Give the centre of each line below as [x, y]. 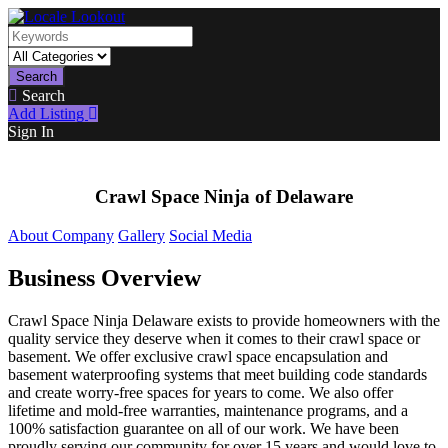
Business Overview [104, 277]
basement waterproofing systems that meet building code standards [217, 374]
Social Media [210, 235]
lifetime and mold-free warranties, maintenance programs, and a [208, 410]
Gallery [141, 235]
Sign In [31, 131]
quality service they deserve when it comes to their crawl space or [214, 338]
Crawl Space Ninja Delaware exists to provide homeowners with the [224, 320]
